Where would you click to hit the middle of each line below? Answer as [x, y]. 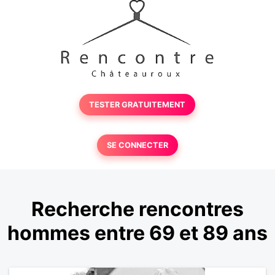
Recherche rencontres [137, 209]
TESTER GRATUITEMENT [137, 105]
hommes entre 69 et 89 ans [137, 233]
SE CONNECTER [137, 145]
